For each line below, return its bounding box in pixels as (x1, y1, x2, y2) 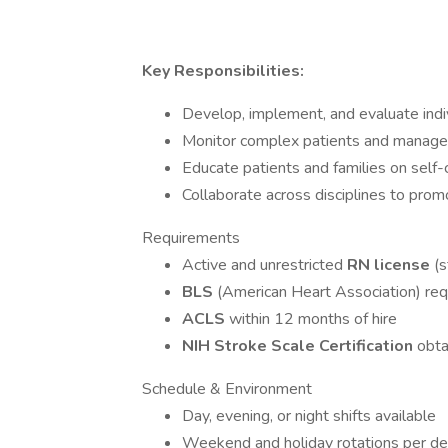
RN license (347, 254, 434, 276)
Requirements (142, 227, 240, 249)
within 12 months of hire (229, 308, 397, 330)
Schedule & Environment (142, 378, 312, 400)
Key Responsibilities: (142, 60, 304, 82)
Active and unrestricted (182, 254, 347, 276)
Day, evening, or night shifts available (182, 405, 436, 427)
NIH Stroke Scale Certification (182, 335, 417, 357)
